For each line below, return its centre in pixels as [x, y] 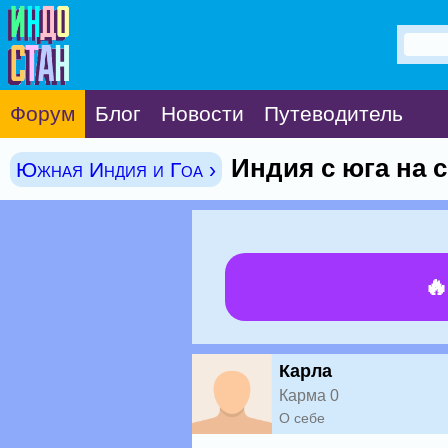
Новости [202, 113]
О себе [302, 418]
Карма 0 [309, 395]
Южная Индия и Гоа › [116, 169]
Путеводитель [333, 113]
